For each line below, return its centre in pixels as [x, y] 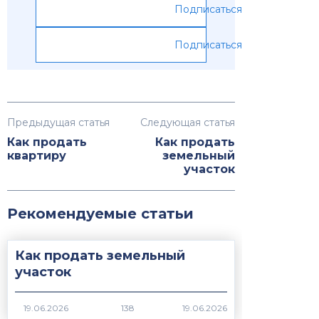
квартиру [37, 156]
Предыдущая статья [58, 123]
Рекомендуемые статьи [100, 214]
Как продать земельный [100, 256]
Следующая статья [188, 123]
